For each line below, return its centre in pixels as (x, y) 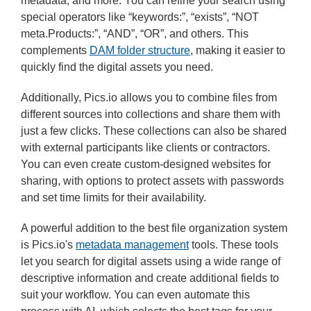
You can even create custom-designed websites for (146, 164)
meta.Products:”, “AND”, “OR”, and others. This (135, 34)
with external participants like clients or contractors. (145, 148)
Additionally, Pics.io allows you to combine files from (149, 98)
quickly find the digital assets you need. (117, 67)
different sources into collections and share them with (151, 114)
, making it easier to (238, 50)
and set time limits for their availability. (114, 197)
